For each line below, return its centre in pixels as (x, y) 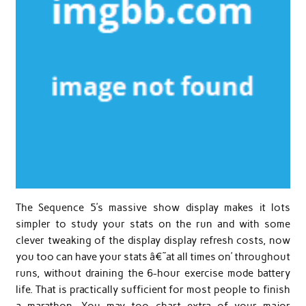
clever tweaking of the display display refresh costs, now (153, 240)
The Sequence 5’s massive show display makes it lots (153, 207)
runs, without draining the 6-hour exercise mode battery (153, 273)
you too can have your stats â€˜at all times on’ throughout (153, 256)
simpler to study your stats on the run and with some (153, 224)
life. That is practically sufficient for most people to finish (153, 289)
